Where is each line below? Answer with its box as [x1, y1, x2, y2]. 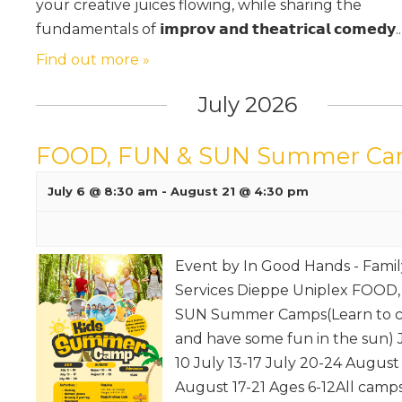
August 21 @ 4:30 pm [170, 183, 309, 198]
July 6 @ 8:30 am [48, 183, 158, 198]
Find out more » [36, 50, 150, 68]
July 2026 [197, 91, 297, 118]
